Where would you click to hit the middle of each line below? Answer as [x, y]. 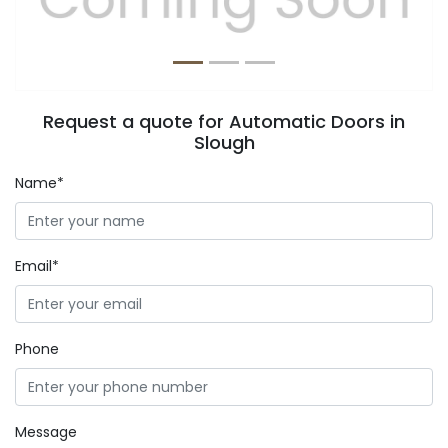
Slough [224, 142]
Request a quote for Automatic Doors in [224, 121]
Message [46, 432]
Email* [37, 266]
